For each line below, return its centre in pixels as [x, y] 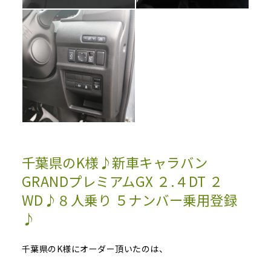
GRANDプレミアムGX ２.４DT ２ [122, 181]
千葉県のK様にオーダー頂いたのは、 [95, 249]
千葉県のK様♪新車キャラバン [115, 162]
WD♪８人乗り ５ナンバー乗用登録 [129, 200]
